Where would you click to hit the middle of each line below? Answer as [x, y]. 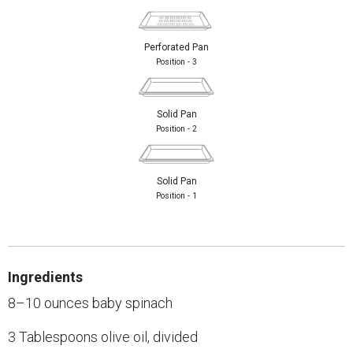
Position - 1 [176, 195]
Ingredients [45, 277]
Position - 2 [176, 129]
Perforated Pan [176, 48]
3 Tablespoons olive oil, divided [103, 336]
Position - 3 [176, 62]
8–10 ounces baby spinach [90, 303]
